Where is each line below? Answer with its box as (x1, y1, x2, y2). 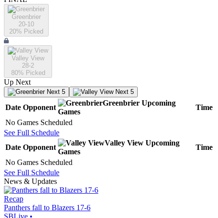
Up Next (4, 78, 31, 87)
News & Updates (4, 177, 57, 186)
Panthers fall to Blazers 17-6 (4, 203, 91, 212)
